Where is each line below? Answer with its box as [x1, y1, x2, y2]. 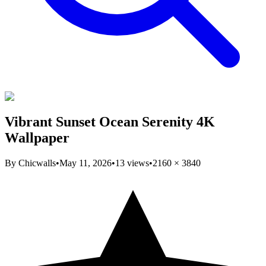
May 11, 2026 [59, 157, 112, 168]
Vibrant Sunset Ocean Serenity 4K [5, 113, 215, 129]
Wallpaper [5, 129, 69, 145]
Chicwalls [18, 157, 56, 168]
